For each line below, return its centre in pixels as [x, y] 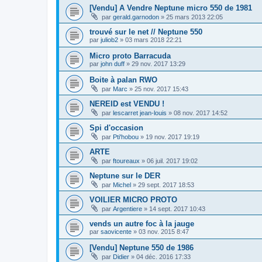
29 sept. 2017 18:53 [166, 185]
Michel [122, 185]
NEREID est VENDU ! [127, 104]
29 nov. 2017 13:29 [158, 63]
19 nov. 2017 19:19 [173, 137]
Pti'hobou [126, 137]
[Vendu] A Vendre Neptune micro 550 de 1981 [171, 8]
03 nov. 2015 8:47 [164, 231]
